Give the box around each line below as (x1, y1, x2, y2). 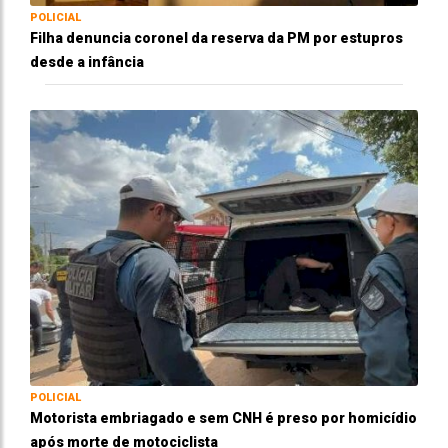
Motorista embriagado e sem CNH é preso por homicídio (30, 409, 417, 426)
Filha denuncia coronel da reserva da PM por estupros (30, 29, 403, 46)
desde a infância (30, 53, 144, 70)
